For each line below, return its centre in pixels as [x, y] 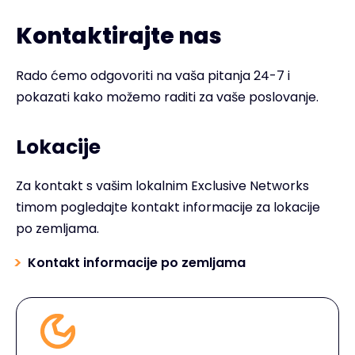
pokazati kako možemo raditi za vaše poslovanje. [167, 97]
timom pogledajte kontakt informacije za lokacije [168, 207]
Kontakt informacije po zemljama [137, 263]
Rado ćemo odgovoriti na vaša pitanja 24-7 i [153, 76]
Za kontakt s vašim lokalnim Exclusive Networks [162, 186]
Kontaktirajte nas [119, 36]
